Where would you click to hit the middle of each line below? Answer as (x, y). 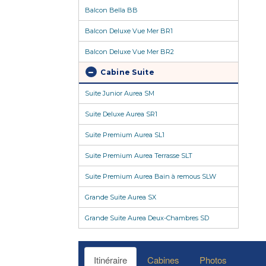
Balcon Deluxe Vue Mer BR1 (129, 31)
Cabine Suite (126, 72)
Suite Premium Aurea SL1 (125, 135)
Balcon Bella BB (111, 10)
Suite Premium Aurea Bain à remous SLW (151, 177)
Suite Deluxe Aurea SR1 (121, 114)
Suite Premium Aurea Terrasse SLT (139, 156)
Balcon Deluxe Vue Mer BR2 (129, 52)
